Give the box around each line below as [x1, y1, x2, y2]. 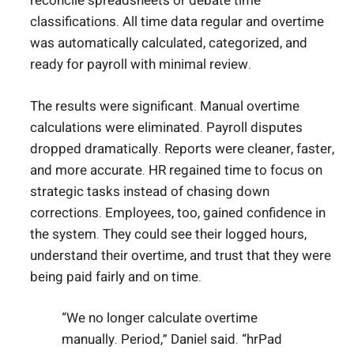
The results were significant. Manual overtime [30, 96, 299, 116]
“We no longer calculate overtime [62, 308, 258, 329]
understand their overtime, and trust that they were [30, 245, 331, 265]
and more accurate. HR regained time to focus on [30, 160, 322, 180]
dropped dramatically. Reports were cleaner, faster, [30, 138, 334, 159]
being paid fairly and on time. [30, 266, 201, 287]
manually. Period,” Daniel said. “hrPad [62, 330, 282, 350]
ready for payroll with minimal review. [30, 55, 251, 75]
